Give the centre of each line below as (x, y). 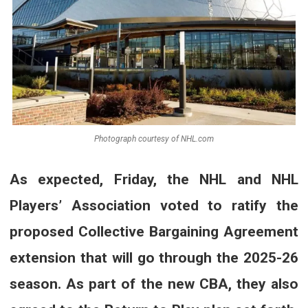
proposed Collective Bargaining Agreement (154, 231)
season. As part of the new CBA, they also (154, 284)
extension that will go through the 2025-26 (154, 257)
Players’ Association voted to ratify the (154, 205)
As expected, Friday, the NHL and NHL (154, 179)
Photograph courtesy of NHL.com (154, 139)
